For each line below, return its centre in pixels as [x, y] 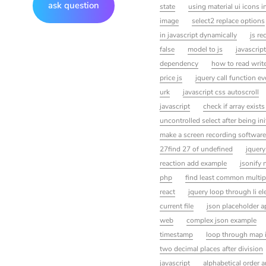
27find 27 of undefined [196, 149]
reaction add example [193, 163]
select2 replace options [228, 20]
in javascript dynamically [198, 35]
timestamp [176, 234]
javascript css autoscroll [221, 92]
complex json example [221, 220]
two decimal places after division [211, 248]
